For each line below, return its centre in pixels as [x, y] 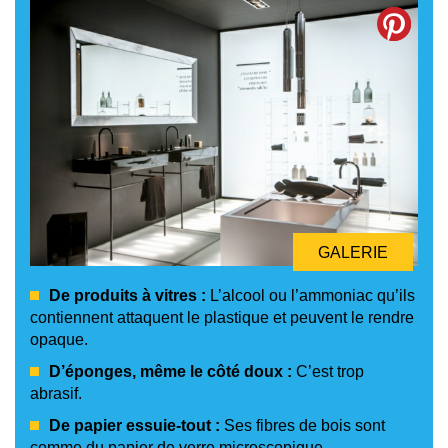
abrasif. [56, 394]
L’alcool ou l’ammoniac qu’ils [310, 296]
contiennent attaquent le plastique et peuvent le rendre [222, 318]
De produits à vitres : [127, 296]
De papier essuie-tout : [134, 426]
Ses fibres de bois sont [302, 426]
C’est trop [328, 372]
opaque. [59, 340]
